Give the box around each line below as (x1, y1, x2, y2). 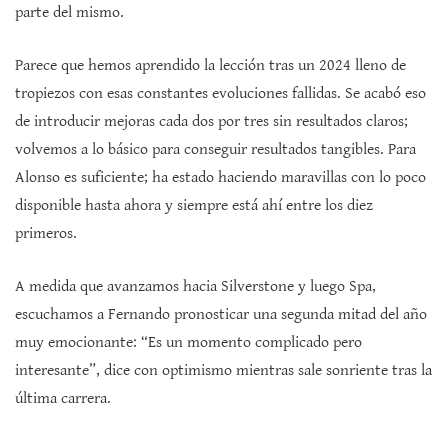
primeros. (15, 224, 77, 244)
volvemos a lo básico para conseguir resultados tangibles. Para (15, 140, 416, 160)
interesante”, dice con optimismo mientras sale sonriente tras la (15, 361, 432, 381)
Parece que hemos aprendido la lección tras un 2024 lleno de (15, 56, 406, 76)
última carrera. (15, 389, 111, 409)
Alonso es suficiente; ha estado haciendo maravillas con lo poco (15, 168, 426, 188)
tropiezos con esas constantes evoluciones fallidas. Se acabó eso (15, 84, 426, 104)
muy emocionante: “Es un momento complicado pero (15, 333, 362, 353)
